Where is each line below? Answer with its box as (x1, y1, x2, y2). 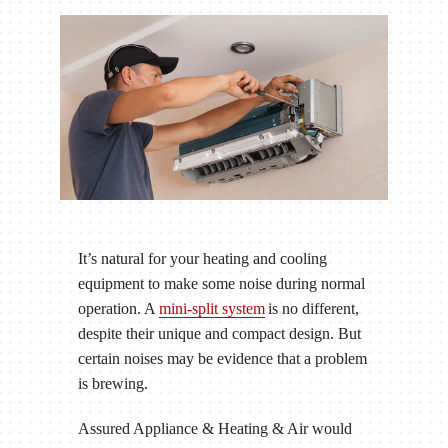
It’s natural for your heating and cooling (77, 249, 327, 267)
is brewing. (77, 374, 148, 392)
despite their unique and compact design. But (77, 324, 361, 342)
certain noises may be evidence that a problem (77, 349, 367, 367)
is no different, (264, 299, 359, 317)
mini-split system (158, 299, 265, 317)
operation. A (77, 299, 159, 317)
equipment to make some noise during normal (77, 274, 365, 292)
